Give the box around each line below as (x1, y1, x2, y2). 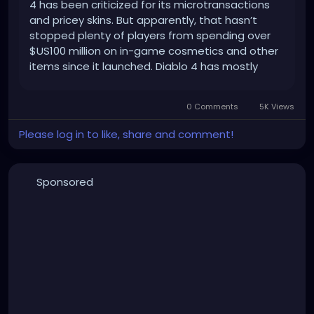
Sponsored (36, 175, 93, 190)
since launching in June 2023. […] (29, 90, 195, 105)
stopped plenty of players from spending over (29, 28, 271, 43)
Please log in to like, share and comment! (19, 127, 233, 142)
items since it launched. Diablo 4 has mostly (29, 59, 258, 74)
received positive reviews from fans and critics (29, 74, 272, 90)
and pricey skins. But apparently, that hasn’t (29, 13, 257, 28)
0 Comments (184, 101, 241, 113)
